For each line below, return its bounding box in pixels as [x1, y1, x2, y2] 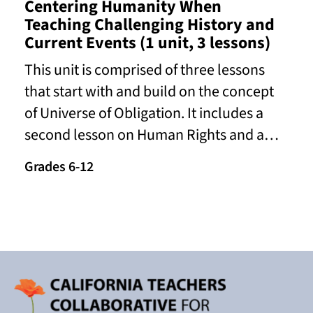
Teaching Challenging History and [24, 13, 275, 38]
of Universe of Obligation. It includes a [24, 102, 263, 125]
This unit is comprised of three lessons [24, 59, 265, 82]
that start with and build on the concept [24, 80, 274, 103]
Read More [24, 182, 89, 203]
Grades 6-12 [24, 157, 94, 177]
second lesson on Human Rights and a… [24, 124, 279, 147]
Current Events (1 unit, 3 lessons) [24, 31, 270, 56]
